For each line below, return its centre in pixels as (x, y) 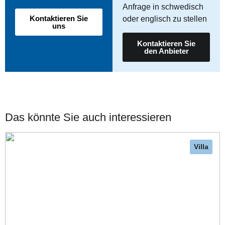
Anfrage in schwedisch (163, 7)
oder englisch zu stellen (165, 19)
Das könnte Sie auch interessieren (88, 117)
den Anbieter (166, 51)
